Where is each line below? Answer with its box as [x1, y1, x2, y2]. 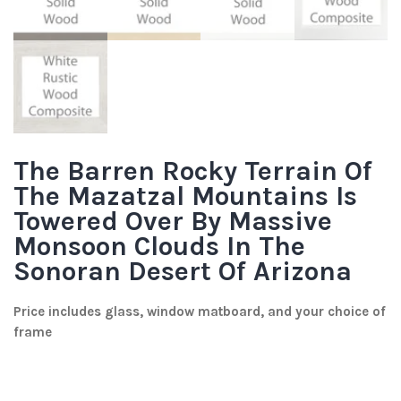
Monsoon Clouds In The [13, 230, 305, 263]
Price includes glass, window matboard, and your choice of [13, 303, 386, 320]
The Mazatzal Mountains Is [13, 180, 357, 213]
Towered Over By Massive [13, 205, 332, 238]
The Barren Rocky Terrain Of [13, 155, 372, 188]
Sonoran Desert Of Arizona [13, 255, 352, 288]
